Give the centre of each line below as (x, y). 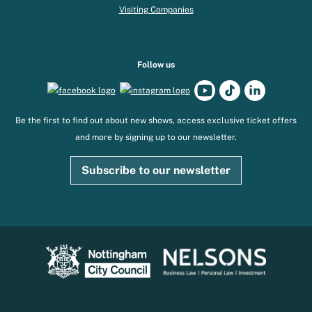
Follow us (156, 65)
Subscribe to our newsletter (156, 171)
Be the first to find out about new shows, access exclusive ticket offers (156, 121)
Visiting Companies (156, 10)
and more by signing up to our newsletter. (156, 138)
